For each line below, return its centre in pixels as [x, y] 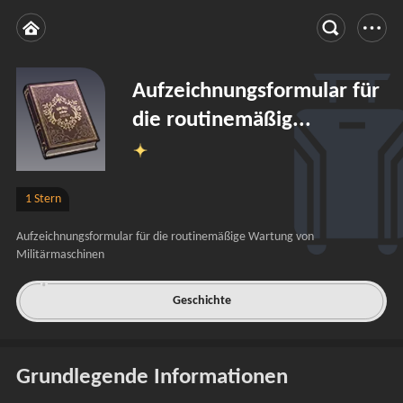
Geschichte [201, 301]
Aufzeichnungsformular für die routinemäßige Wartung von [166, 237]
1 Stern [43, 199]
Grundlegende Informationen [152, 378]
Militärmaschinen [61, 255]
